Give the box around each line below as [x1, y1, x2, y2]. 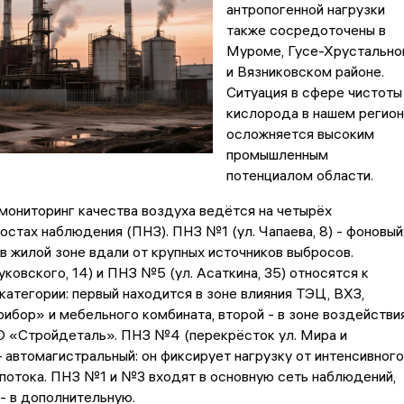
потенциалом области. [225, 166, 373, 185]
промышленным [225, 145, 328, 164]
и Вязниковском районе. [225, 62, 384, 81]
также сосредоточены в [225, 21, 386, 40]
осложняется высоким [225, 124, 374, 143]
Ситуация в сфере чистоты [225, 83, 402, 102]
